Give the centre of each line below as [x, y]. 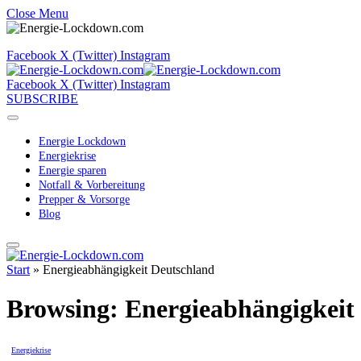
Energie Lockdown [82, 141]
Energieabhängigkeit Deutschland [129, 270]
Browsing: [66, 309]
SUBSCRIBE [42, 99]
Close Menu [37, 13]
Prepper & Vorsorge [84, 199]
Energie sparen [73, 170]
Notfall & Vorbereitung [92, 185]
